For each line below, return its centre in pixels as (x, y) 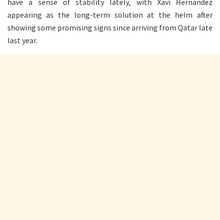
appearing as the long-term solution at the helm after (110, 14)
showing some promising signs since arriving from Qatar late (110, 27)
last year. (22, 40)
